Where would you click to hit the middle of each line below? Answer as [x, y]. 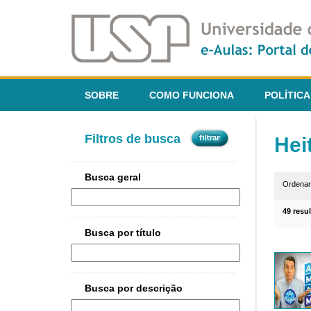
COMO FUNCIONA [192, 95]
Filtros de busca [133, 139]
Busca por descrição [134, 288]
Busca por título [123, 233]
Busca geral [113, 177]
